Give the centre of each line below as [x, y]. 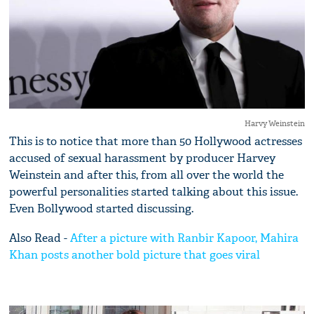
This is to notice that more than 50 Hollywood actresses [156, 142]
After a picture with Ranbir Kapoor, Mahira [185, 238]
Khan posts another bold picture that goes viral [135, 255]
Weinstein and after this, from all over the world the [147, 175]
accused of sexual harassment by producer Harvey [143, 158]
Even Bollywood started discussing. [102, 209]
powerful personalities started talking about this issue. [154, 192]
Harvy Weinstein [274, 124]
